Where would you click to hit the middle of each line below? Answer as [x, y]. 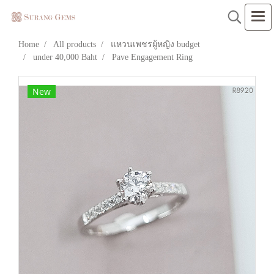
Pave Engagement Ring [152, 57]
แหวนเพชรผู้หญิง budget [155, 44]
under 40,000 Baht [65, 57]
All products [75, 44]
